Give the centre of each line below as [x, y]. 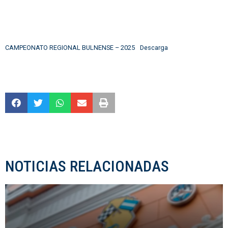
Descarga [154, 47]
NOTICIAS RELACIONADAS [87, 166]
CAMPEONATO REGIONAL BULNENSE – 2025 [70, 47]
